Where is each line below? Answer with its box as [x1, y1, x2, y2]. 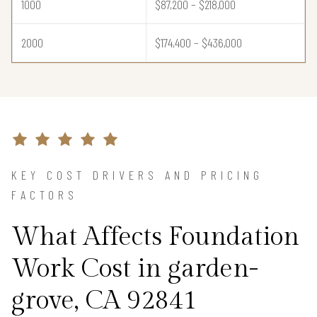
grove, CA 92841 [11, 285, 197, 316]
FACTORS [11, 186, 78, 202]
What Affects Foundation [11, 221, 299, 252]
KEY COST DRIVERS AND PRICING [11, 166, 263, 183]
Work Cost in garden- [11, 253, 258, 284]
